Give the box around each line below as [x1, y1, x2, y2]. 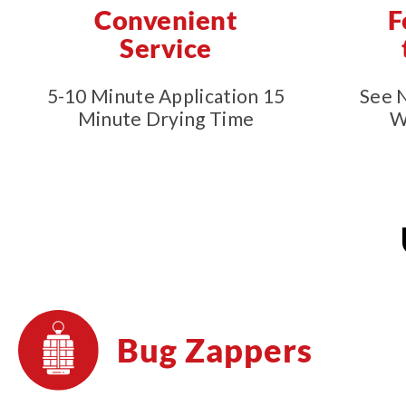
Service [120, 32, 212, 63]
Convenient [94, 4, 237, 35]
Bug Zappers [117, 330, 313, 370]
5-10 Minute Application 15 [46, 84, 285, 107]
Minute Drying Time [77, 107, 255, 130]
